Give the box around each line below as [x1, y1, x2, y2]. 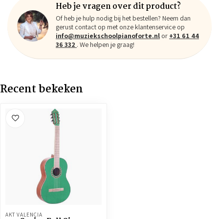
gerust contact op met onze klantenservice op [56, 22, 185, 31]
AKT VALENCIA [5, 211, 43, 218]
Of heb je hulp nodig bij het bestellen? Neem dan [56, 14, 191, 22]
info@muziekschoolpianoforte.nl [56, 31, 160, 40]
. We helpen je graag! [77, 40, 134, 49]
